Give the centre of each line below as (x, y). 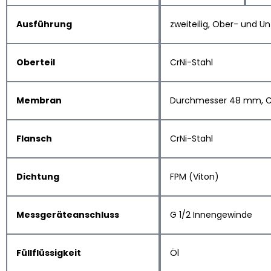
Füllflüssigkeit (49, 253)
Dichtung (38, 177)
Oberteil (36, 62)
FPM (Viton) (194, 177)
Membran (39, 100)
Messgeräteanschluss (68, 215)
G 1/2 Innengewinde (211, 215)
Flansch (34, 139)
